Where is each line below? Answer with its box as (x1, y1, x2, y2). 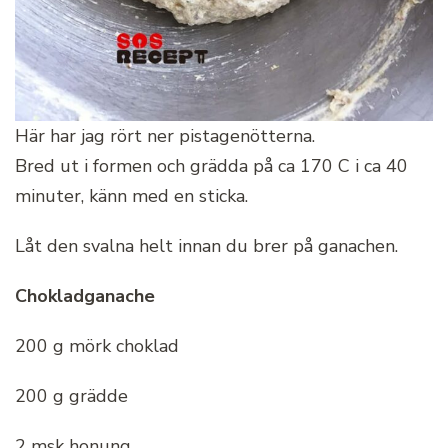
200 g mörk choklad (15, 334, 179, 359)
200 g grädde (15, 384, 128, 409)
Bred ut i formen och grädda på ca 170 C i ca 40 (15, 154, 408, 179)
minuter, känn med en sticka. (15, 184, 248, 209)
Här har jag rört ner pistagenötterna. (15, 124, 315, 149)
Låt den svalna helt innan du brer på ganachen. (15, 234, 398, 259)
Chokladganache (15, 284, 155, 309)
